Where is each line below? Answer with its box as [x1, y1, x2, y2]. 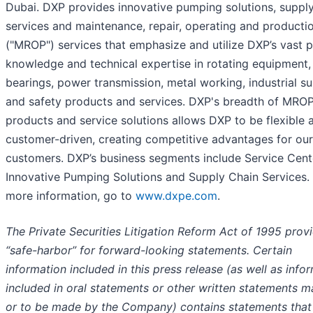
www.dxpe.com [136, 189, 217, 203]
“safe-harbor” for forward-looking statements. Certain [6, 243, 292, 258]
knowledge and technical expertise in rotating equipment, [6, 57, 311, 71]
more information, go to [6, 189, 136, 203]
